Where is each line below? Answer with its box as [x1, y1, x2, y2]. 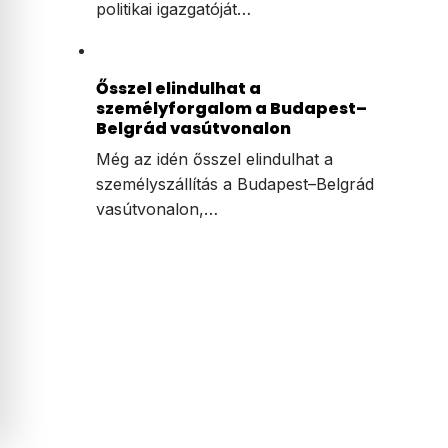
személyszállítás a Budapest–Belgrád [96, 174, 374, 195]
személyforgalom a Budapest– [96, 97, 367, 121]
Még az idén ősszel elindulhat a [96, 149, 333, 170]
